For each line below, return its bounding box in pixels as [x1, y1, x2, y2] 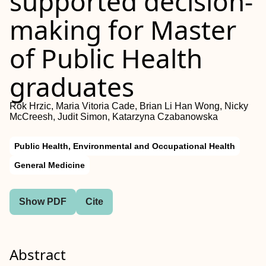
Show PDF [19, 197, 66, 207]
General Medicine [14, 160, 85, 170]
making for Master [9, 12, 236, 47]
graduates [9, 69, 134, 104]
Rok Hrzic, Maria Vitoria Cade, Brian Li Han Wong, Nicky [9, 101, 248, 111]
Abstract [9, 245, 66, 264]
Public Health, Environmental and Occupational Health [14, 141, 235, 151]
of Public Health [9, 40, 202, 76]
